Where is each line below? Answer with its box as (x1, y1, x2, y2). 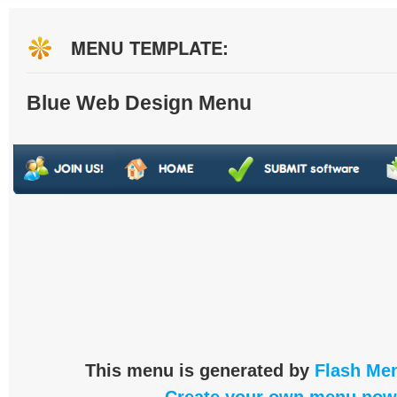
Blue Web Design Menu (27, 91, 252, 114)
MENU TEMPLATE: (71, 35, 229, 60)
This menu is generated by (84, 361, 315, 380)
